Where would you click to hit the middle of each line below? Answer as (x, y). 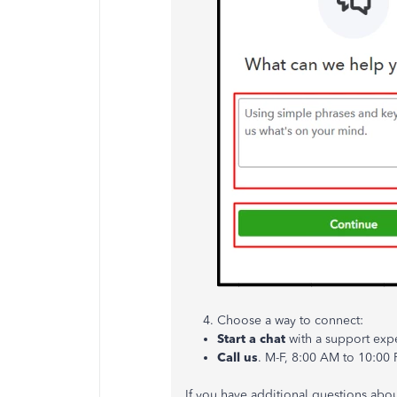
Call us (237, 357)
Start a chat (251, 339)
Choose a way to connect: (290, 320)
